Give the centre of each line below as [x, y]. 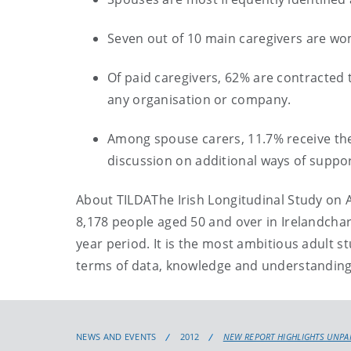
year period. [113, 244]
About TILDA [114, 200]
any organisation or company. [199, 100]
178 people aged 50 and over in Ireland [206, 222]
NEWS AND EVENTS [116, 337]
